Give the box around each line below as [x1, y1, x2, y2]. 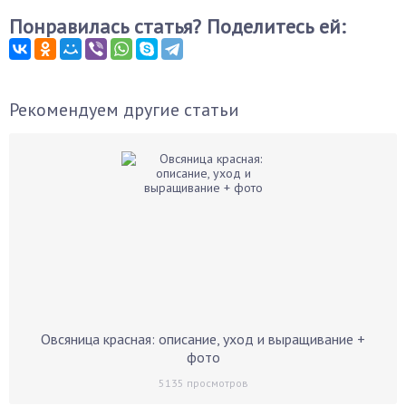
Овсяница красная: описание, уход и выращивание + [41, 330, 365, 348]
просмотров [183, 376, 248, 390]
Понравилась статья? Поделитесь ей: [9, 14, 345, 39]
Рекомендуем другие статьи [9, 98, 239, 121]
